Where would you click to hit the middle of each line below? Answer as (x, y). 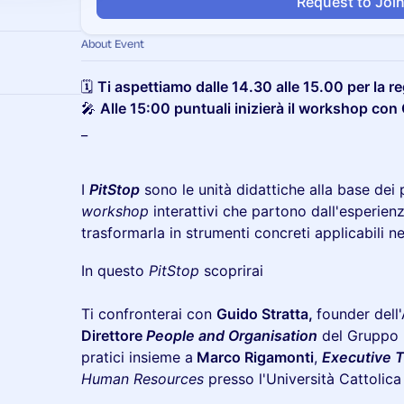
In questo (115, 271)
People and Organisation (232, 335)
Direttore (114, 335)
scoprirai (231, 271)
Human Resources (142, 379)
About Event (113, 43)
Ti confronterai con (149, 314)
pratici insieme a (137, 357)
